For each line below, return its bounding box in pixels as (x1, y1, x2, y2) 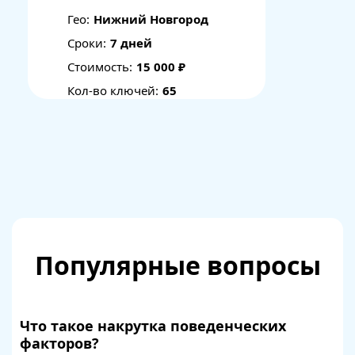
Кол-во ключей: (67, 82, 158, 98)
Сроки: (67, 35, 106, 51)
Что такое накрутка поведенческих (20, 316, 286, 335)
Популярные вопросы (34, 248, 321, 282)
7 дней (110, 35, 152, 51)
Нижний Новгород (94, 11, 208, 27)
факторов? (20, 334, 99, 353)
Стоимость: (67, 59, 132, 74)
